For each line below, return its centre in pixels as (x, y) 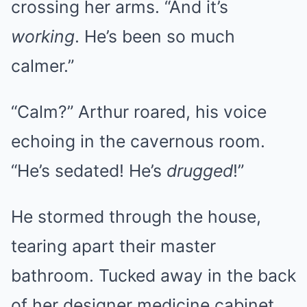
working (43, 36)
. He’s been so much (155, 36)
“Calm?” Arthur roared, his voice (139, 112)
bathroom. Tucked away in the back (153, 275)
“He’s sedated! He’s (89, 171)
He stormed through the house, (136, 217)
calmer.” (42, 66)
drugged (200, 171)
